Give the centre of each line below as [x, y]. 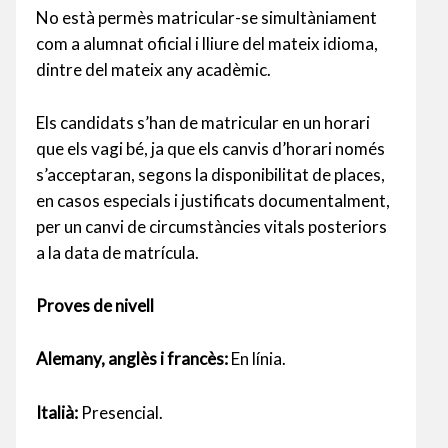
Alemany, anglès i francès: [132, 359]
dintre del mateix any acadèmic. [153, 69]
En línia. [257, 359]
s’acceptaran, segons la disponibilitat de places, [210, 174]
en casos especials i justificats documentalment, [213, 200]
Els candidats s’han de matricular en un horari [203, 122]
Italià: [57, 412]
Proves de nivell [95, 306]
